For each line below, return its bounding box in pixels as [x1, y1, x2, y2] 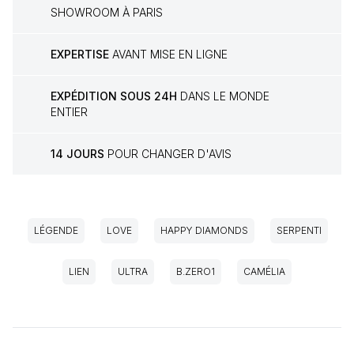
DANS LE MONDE [177, 89, 269, 104]
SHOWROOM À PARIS [51, 6, 163, 20]
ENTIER [51, 105, 88, 119]
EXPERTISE [51, 47, 109, 62]
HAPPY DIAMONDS [160, 224, 248, 237]
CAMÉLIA [243, 265, 285, 278]
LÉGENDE [34, 224, 78, 237]
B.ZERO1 [176, 265, 215, 278]
